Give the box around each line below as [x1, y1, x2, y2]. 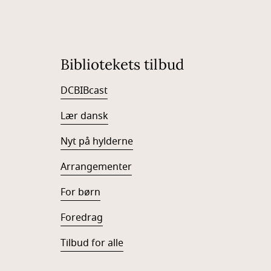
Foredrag [60, 211, 103, 225]
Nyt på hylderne [60, 134, 133, 149]
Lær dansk [60, 109, 108, 123]
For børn [60, 185, 100, 200]
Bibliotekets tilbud [60, 55, 184, 74]
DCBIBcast [60, 83, 108, 98]
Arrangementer [60, 160, 132, 174]
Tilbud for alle [60, 236, 123, 250]
